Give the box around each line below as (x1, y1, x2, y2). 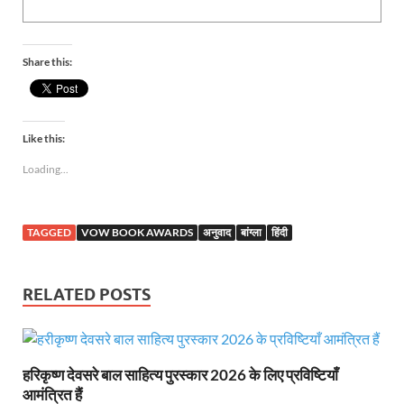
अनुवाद (203, 225, 231, 239)
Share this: (23, 54, 72, 69)
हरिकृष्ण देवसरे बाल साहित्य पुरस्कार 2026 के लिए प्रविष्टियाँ (23, 364, 338, 384)
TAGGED (27, 225, 71, 239)
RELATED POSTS (23, 284, 151, 304)
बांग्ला (241, 225, 262, 239)
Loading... (23, 161, 69, 176)
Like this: (23, 131, 65, 145)
